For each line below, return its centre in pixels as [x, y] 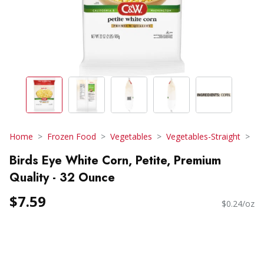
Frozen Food [72, 136]
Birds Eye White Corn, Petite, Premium [115, 160]
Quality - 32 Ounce [62, 177]
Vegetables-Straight [203, 136]
